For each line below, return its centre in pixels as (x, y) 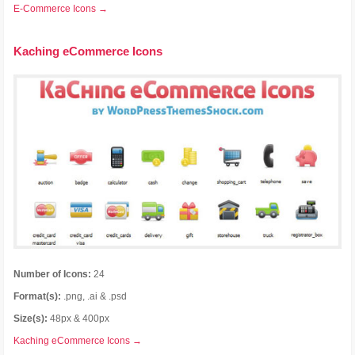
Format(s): (38, 296)
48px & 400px (79, 318)
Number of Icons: (53, 274)
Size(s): (31, 318)
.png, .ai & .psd (94, 296)
